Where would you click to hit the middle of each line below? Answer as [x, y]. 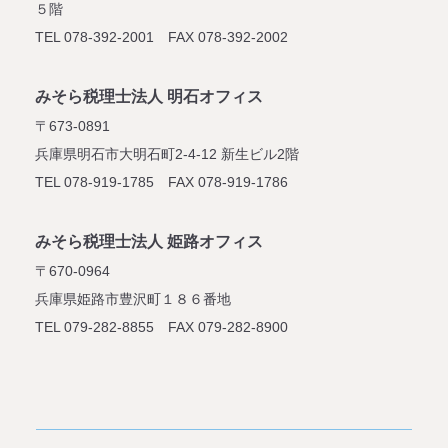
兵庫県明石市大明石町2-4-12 [128, 153]
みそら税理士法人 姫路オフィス [149, 241]
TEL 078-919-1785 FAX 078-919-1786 [161, 181]
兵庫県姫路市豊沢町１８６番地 [133, 298]
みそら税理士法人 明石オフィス [149, 96]
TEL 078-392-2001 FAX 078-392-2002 [161, 36]
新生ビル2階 [260, 153]
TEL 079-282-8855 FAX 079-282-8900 [161, 326]
